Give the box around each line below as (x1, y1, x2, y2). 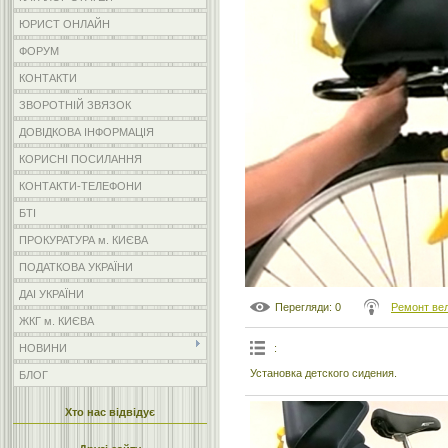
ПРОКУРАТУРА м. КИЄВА (19, 234, 148, 246)
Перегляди (275, 300, 329, 313)
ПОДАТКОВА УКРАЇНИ (19, 261, 133, 273)
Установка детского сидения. (250, 366, 397, 379)
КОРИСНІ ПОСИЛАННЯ (19, 153, 142, 165)
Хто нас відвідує (65, 406, 155, 418)
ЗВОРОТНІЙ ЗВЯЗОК (19, 99, 131, 111)
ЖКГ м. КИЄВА (19, 315, 94, 327)
